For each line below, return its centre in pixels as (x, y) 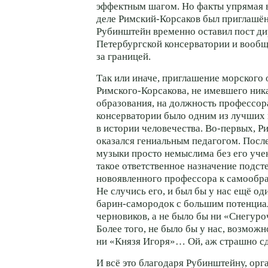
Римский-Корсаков (159, 19)
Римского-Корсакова (141, 91)
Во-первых (229, 129)
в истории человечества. (151, 129)
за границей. (124, 57)
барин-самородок (135, 204)
